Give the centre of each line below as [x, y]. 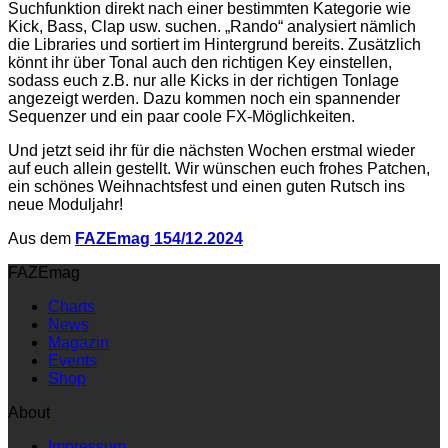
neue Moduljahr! [65, 204]
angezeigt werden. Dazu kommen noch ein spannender [204, 98]
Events [72, 360]
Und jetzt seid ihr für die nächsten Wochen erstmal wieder [211, 150]
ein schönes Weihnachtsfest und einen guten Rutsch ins [206, 186]
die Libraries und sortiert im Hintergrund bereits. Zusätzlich [214, 44]
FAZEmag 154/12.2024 [159, 238]
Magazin [78, 342]
